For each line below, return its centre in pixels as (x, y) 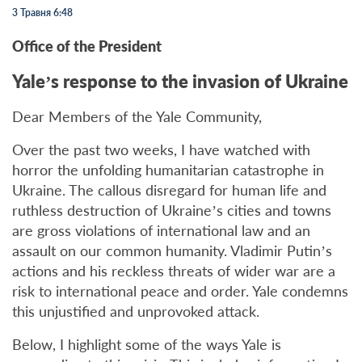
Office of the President (88, 46)
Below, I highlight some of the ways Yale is (147, 344)
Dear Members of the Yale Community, (137, 116)
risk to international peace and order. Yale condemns (180, 291)
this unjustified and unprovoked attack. (136, 311)
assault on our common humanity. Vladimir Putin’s (172, 250)
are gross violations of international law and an (161, 230)
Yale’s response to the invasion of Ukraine (180, 81)
